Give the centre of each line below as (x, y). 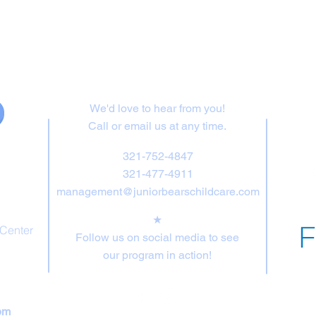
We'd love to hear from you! (157, 108)
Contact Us (158, 68)
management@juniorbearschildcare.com (158, 192)
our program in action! (157, 255)
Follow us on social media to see (157, 237)
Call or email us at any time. (157, 126)
